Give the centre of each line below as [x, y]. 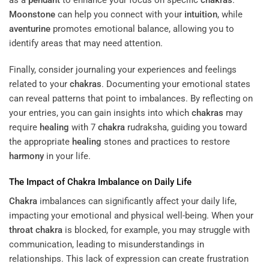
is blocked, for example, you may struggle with [156, 230]
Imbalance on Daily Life [144, 182]
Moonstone [32, 15]
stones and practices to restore [166, 141]
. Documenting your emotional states [176, 84]
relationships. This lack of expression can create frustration [129, 258]
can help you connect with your [120, 15]
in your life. [67, 156]
